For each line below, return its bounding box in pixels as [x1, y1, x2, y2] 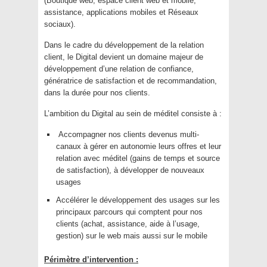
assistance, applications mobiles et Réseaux [44, 8, 198, 17]
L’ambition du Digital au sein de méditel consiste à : [44, 109, 222, 119]
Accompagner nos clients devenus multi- [56, 130, 199, 139]
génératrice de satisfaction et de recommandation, [44, 76, 217, 86]
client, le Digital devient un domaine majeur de [44, 52, 203, 62]
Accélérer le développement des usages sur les [56, 195, 220, 205]
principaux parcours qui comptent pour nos [56, 207, 203, 217]
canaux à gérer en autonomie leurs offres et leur [56, 142, 221, 151]
